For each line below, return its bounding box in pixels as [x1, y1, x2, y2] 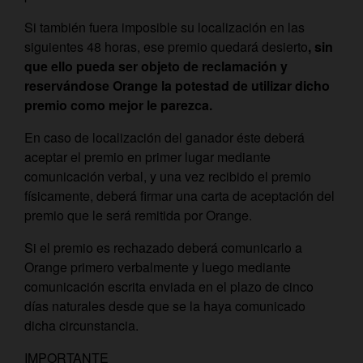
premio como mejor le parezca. [24, 96, 216, 114]
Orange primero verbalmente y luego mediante [24, 258, 291, 276]
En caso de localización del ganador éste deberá [24, 128, 305, 147]
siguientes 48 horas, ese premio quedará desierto [24, 37, 308, 56]
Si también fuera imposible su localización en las [24, 18, 305, 36]
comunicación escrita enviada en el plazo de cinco [24, 277, 314, 296]
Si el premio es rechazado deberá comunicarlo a [24, 238, 302, 257]
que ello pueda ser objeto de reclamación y [24, 57, 288, 75]
